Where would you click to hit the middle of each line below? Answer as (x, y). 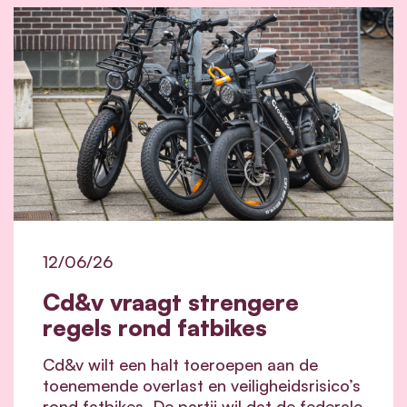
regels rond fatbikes (155, 327)
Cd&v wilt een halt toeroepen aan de (180, 364)
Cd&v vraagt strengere (171, 301)
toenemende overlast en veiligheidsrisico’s (202, 385)
